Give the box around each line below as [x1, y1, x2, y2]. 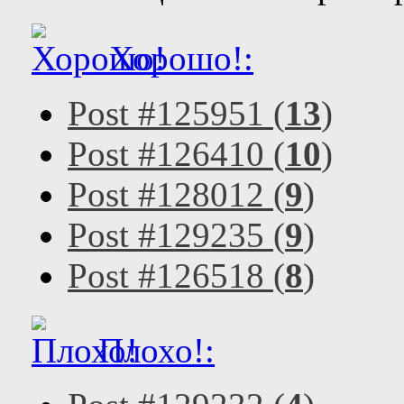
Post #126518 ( [68, 256, 285, 295]
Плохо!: [89, 331, 215, 370]
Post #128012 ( [68, 175, 285, 214]
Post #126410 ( [68, 134, 285, 173]
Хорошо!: [100, 39, 253, 78]
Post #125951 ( [68, 94, 285, 133]
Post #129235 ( [68, 216, 285, 254]
